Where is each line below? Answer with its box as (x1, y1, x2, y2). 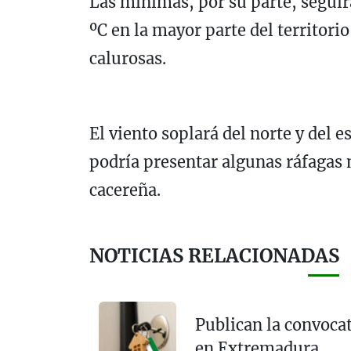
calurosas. (89, 48, 166, 68)
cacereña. (89, 179, 161, 200)
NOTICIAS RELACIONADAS (89, 243, 339, 268)
